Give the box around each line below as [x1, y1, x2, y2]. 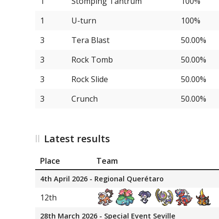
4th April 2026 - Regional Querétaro [40, 174, 164, 184]
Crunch [71, 93, 98, 104]
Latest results [44, 131, 110, 145]
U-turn [71, 15, 96, 26]
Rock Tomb [71, 54, 113, 65]
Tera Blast [71, 34, 109, 45]
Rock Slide [71, 73, 108, 85]
